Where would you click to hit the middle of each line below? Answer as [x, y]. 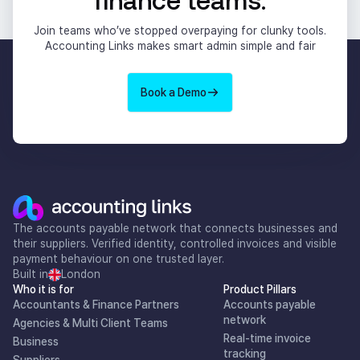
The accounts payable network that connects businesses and [175, 229]
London [81, 274]
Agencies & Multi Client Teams [90, 323]
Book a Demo [174, 92]
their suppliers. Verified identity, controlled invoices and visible [175, 244]
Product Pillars [260, 290]
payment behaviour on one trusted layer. [119, 259]
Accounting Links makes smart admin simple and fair [180, 46]
